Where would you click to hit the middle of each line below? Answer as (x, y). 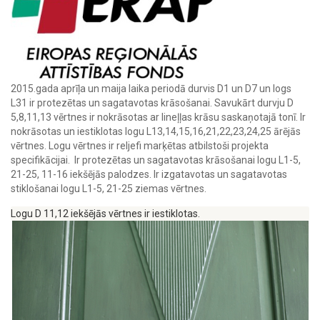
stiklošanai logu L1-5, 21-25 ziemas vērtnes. (109, 189)
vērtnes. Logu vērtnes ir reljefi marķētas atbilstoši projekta (140, 146)
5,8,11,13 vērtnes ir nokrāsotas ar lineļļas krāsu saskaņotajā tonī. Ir (158, 117)
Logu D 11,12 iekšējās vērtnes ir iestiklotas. (105, 214)
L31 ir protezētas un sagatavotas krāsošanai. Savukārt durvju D (152, 103)
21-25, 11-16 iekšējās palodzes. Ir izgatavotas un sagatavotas (149, 174)
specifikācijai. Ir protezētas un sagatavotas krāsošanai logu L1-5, (156, 160)
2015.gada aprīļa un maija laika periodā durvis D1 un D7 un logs (151, 89)
